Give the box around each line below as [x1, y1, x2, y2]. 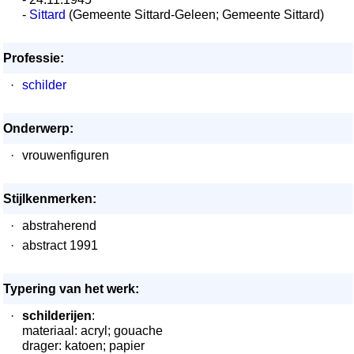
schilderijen [22, 309, 92, 322]
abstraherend [22, 219, 96, 232]
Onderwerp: [3, 122, 73, 135]
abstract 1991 [22, 239, 98, 252]
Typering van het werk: [3, 282, 139, 296]
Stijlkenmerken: [3, 192, 96, 205]
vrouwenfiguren [22, 149, 109, 162]
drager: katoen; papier [22, 339, 145, 352]
